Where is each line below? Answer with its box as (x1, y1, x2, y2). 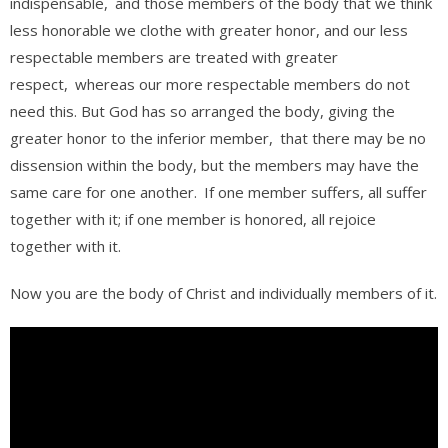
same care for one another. (10, 182, 201, 202)
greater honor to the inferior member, (10, 128, 277, 148)
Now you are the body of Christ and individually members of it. (10, 283, 437, 303)
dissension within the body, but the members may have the (10, 155, 419, 175)
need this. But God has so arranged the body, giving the (10, 101, 395, 121)
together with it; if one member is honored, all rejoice (10, 209, 376, 229)
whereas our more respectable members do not (75, 74, 410, 94)
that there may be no (280, 128, 426, 148)
